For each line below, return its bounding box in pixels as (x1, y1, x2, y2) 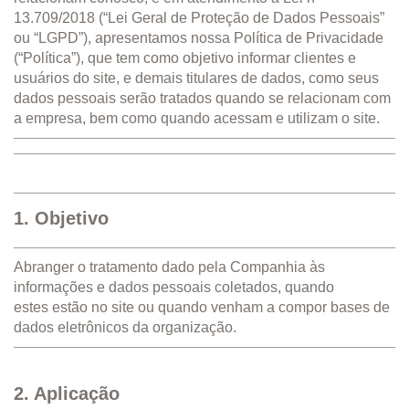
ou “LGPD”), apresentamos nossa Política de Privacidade (14, 29, 383, 46)
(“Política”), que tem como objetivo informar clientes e (14, 49, 356, 66)
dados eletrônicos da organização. (14, 319, 236, 335)
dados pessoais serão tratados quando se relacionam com (14, 89, 391, 106)
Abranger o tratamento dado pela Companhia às (14, 258, 325, 275)
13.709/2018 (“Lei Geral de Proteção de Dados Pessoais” (14, 9, 384, 26)
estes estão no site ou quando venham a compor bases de (14, 299, 390, 315)
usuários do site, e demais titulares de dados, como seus (14, 69, 379, 86)
